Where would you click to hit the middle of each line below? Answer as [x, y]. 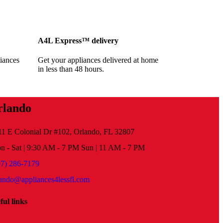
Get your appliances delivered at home [98, 60]
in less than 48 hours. [71, 69]
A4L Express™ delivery [78, 40]
